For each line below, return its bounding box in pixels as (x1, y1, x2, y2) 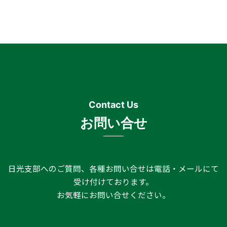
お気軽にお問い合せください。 (57, 188, 170, 200)
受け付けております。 (73, 175, 154, 187)
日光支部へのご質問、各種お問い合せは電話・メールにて (8, 162, 219, 174)
